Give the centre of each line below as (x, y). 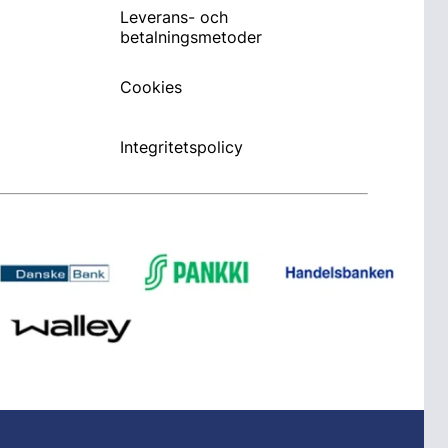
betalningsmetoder (191, 37)
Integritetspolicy (181, 147)
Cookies (151, 87)
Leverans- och (174, 17)
